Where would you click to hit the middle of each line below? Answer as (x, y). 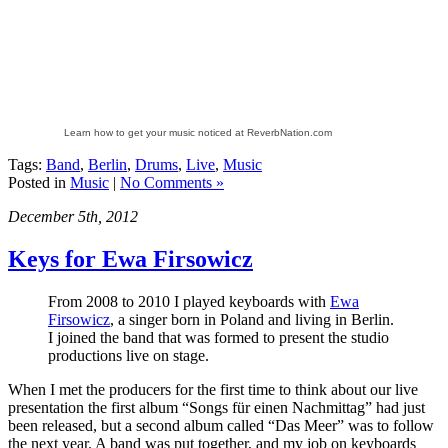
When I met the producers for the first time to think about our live (213, 389)
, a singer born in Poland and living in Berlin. (252, 319)
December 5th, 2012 (73, 216)
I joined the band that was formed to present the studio (218, 337)
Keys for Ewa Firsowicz (130, 258)
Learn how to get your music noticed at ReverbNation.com (198, 132)
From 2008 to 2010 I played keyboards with (189, 301)
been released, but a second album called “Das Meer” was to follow (221, 425)
